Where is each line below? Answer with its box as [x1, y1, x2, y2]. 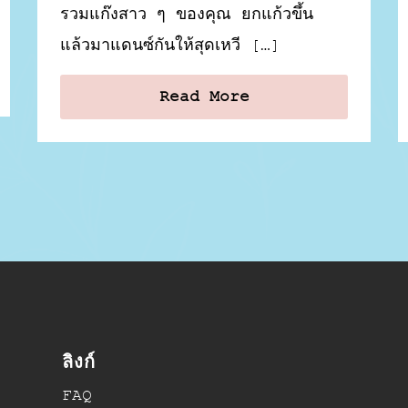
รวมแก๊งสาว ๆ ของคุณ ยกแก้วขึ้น [60, 5, 314, 24]
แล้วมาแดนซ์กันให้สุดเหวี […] [60, 36, 281, 55]
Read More [158, 87, 250, 106]
